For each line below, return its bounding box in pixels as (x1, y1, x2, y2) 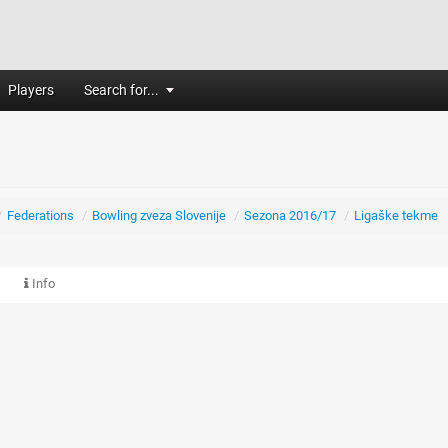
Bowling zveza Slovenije (92, 208, 226, 223)
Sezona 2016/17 (244, 208, 336, 223)
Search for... (84, 82, 159, 98)
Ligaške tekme (354, 208, 438, 223)
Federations (7, 208, 74, 223)
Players (8, 82, 54, 98)
